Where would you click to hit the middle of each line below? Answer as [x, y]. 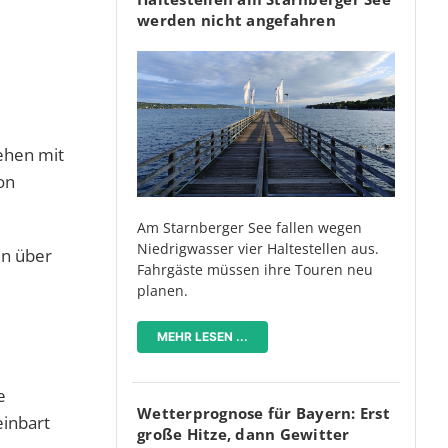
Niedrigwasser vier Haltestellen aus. [258, 248]
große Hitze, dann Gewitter [243, 433]
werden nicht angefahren [236, 20]
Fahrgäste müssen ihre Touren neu [255, 269]
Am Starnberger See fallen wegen [249, 227]
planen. [162, 290]
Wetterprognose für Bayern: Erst [263, 412]
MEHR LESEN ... [202, 336]
